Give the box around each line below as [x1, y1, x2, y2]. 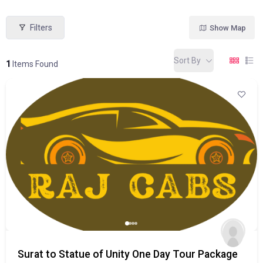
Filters [30, 22, 52, 32]
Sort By [174, 55, 201, 65]
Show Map [209, 23, 246, 32]
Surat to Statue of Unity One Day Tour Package [18, 248, 238, 260]
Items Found [11, 59, 58, 69]
